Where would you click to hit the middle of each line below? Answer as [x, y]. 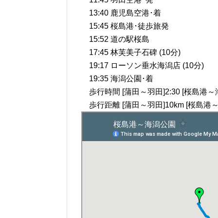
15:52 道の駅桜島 [115, 39]
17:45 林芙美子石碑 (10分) [131, 53]
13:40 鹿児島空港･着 [121, 13]
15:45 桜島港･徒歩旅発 [125, 26]
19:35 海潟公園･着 [117, 79]
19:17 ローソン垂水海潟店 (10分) [143, 66]
